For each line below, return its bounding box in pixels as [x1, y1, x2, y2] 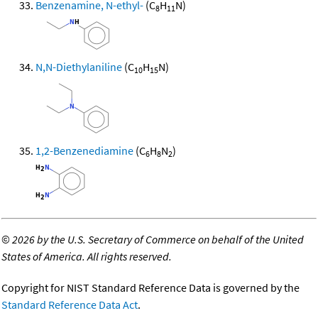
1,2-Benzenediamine [35, 143, 133, 158]
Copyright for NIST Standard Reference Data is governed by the [1, 280, 300, 295]
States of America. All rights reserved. [1, 249, 172, 264]
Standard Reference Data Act [1, 297, 138, 312]
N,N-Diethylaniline [35, 60, 122, 75]
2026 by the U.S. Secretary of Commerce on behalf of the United [12, 232, 304, 247]
